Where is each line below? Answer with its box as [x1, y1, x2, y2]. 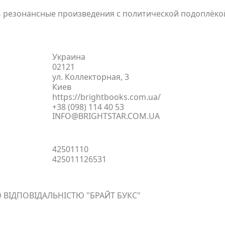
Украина [52, 51, 85, 62]
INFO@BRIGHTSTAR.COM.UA [52, 110, 160, 122]
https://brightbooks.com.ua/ [52, 91, 161, 102]
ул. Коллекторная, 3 [52, 71, 129, 82]
